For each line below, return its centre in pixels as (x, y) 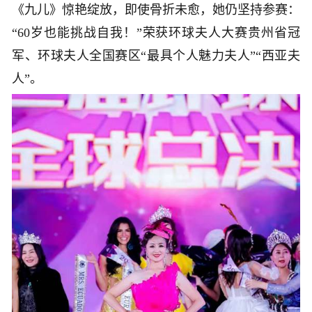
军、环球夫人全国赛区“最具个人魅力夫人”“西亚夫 (156, 55)
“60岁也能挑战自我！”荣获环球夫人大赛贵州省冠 (156, 32)
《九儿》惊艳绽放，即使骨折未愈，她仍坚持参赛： (156, 9)
